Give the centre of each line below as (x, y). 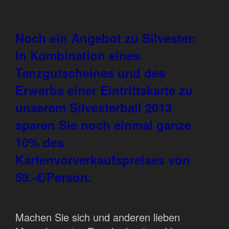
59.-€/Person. (53, 177)
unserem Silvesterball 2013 (94, 108)
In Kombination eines (78, 55)
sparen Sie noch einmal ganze (103, 125)
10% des (40, 142)
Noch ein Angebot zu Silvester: (106, 38)
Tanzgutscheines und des (90, 73)
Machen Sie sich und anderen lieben (98, 217)
